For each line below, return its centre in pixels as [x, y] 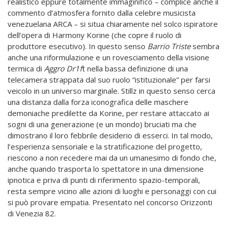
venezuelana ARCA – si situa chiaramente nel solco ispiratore [113, 24]
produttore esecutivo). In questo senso [78, 46]
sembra [205, 46]
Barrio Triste [169, 46]
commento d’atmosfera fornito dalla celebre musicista [102, 12]
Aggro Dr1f [63, 68]
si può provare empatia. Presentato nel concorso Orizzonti [110, 202]
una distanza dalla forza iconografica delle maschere [98, 102]
